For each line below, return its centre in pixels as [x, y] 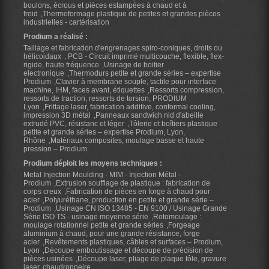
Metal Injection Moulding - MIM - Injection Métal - [102, 174]
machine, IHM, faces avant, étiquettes [84, 90]
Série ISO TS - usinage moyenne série [86, 216]
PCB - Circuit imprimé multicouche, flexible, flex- [145, 56]
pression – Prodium [55, 149]
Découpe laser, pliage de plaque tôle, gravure [152, 258]
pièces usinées [48, 258]
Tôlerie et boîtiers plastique [173, 123]
